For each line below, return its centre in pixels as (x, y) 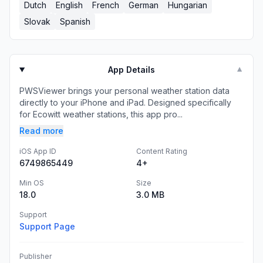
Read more (41, 131)
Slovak (37, 21)
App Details (132, 70)
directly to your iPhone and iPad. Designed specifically (125, 102)
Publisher (36, 256)
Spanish (75, 21)
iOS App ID (38, 151)
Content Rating (162, 151)
